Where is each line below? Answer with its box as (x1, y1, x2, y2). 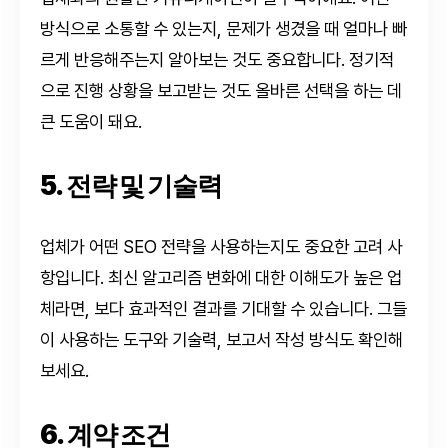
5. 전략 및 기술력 (40, 168, 222, 201)
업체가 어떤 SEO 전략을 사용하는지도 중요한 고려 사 (40, 235, 402, 257)
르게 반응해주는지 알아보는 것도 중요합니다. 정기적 (40, 48, 394, 70)
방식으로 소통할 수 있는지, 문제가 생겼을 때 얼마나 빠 (40, 17, 407, 39)
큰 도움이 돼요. (40, 110, 142, 132)
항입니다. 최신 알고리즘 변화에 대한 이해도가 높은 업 (40, 266, 402, 288)
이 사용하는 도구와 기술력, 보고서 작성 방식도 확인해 (40, 328, 403, 350)
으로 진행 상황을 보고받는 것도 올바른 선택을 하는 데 (40, 79, 402, 101)
